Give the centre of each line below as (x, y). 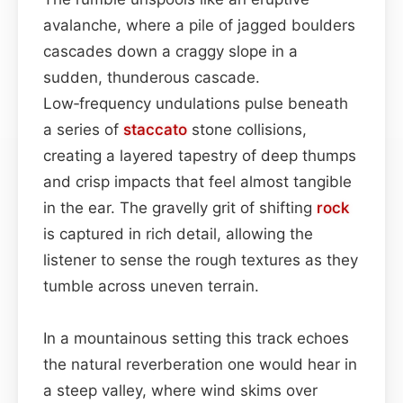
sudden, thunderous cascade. (152, 77)
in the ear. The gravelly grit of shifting (180, 207)
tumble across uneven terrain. (151, 286)
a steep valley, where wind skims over (180, 390)
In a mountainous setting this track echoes (196, 338)
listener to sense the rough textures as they (201, 260)
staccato (155, 129)
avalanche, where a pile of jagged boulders (199, 25)
